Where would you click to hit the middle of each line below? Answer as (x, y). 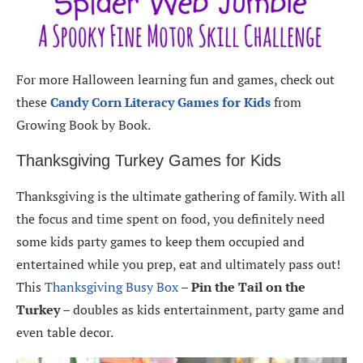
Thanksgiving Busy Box (113, 287)
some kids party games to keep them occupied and (160, 242)
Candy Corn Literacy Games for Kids (160, 102)
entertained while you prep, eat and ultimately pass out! (178, 265)
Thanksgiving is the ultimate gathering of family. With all (181, 196)
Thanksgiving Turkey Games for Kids (149, 161)
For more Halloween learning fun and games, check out (175, 80)
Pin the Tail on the (248, 287)
